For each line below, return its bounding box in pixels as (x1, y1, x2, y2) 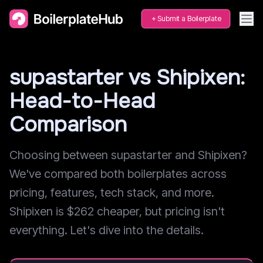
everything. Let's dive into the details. (9, 223, 204, 237)
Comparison (9, 111, 127, 138)
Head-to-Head (9, 87, 155, 114)
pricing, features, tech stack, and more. (9, 186, 214, 200)
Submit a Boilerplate (157, 14, 221, 23)
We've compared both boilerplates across (9, 167, 227, 181)
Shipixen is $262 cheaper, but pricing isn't (9, 204, 225, 218)
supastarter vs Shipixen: (9, 64, 245, 91)
